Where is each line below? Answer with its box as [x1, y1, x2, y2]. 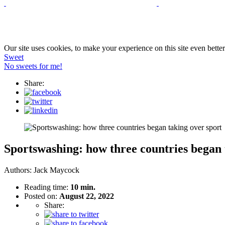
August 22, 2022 [59, 191, 114, 200]
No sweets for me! [4, 61, 62, 70]
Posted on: [24, 191, 59, 200]
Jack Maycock [34, 165, 79, 174]
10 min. [70, 182, 95, 191]
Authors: [4, 165, 34, 174]
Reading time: [24, 182, 70, 191]
